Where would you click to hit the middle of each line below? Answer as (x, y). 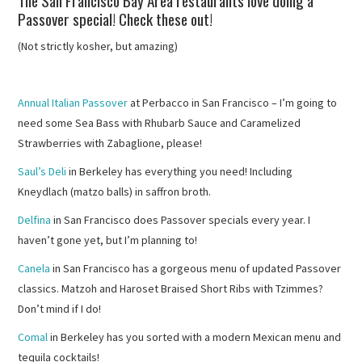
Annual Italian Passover (73, 102)
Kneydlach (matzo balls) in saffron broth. (115, 191)
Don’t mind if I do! (60, 308)
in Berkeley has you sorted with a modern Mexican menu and (195, 337)
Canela (34, 268)
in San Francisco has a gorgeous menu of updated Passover (196, 268)
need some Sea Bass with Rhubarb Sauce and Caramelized (160, 122)
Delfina (35, 219)
